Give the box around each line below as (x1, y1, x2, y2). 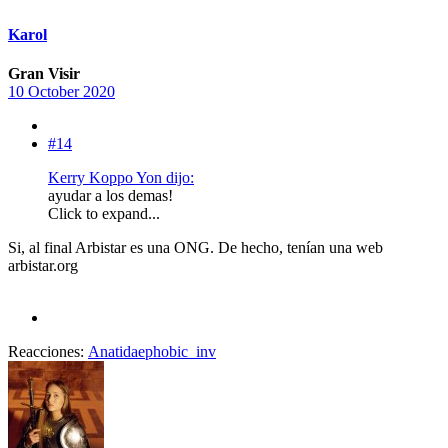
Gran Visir (8, 64, 80, 82)
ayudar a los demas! (48, 186, 173, 204)
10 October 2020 (8, 82, 115, 100)
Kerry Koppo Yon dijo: (48, 168, 194, 186)
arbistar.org (8, 256, 78, 274)
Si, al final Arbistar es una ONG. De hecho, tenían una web (8, 238, 383, 256)
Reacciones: (8, 342, 84, 360)
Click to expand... (48, 204, 160, 222)
